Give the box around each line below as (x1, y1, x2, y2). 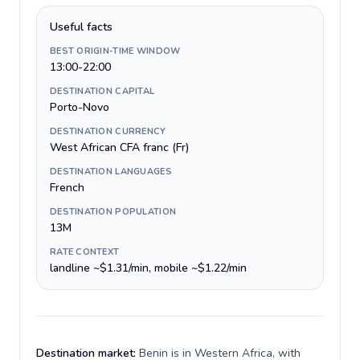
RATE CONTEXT (50, 246, 120, 258)
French (50, 180, 84, 195)
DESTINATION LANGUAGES (50, 166, 172, 178)
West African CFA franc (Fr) (50, 140, 189, 155)
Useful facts (50, 19, 112, 35)
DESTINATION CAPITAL (50, 85, 155, 97)
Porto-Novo (50, 100, 109, 115)
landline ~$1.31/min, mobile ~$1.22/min (50, 260, 247, 276)
